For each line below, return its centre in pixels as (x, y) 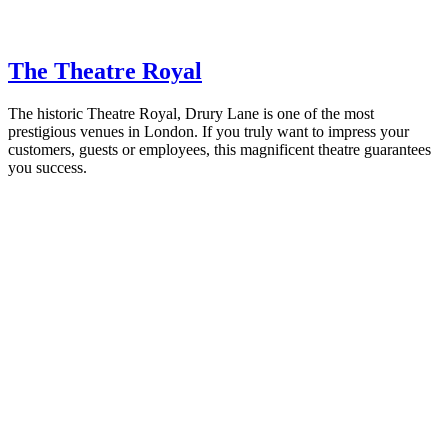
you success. (47, 167)
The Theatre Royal (105, 70)
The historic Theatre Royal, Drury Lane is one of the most (191, 113)
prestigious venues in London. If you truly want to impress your (208, 131)
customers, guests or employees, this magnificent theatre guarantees (219, 149)
